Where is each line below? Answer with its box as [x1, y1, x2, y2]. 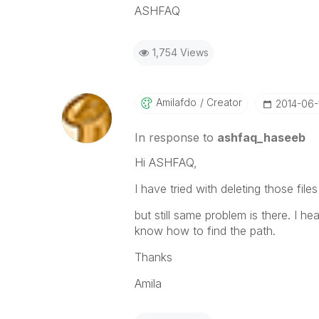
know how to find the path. [134, 224, 276, 238]
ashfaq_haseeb [216, 130, 305, 145]
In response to [134, 130, 217, 145]
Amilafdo [155, 96, 197, 108]
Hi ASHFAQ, [134, 155, 197, 169]
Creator [203, 96, 242, 108]
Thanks [134, 250, 172, 264]
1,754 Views [152, 46, 209, 58]
